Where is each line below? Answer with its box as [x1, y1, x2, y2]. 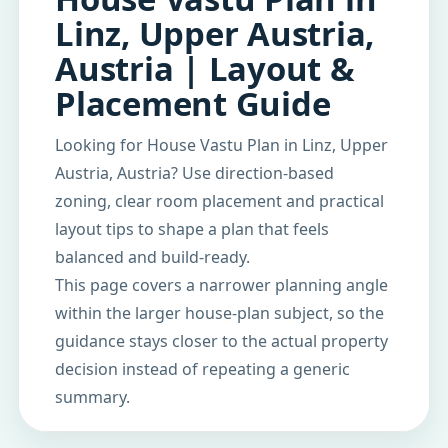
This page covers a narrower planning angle [55, 274, 388, 296]
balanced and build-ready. [55, 246, 250, 268]
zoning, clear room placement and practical [55, 190, 384, 212]
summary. [55, 386, 130, 408]
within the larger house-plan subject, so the [55, 302, 384, 324]
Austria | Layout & [55, 46, 355, 91]
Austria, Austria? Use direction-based [55, 162, 334, 184]
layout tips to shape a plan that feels [55, 218, 329, 240]
